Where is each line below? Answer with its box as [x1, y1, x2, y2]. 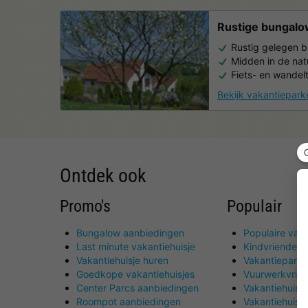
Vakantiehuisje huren [76, 254, 168, 266]
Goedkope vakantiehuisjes [76, 267, 195, 280]
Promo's [60, 196, 111, 216]
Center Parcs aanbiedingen [76, 281, 199, 294]
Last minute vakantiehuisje [76, 240, 195, 252]
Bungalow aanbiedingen [76, 226, 184, 239]
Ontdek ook [60, 164, 146, 187]
